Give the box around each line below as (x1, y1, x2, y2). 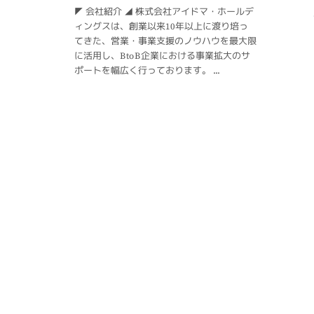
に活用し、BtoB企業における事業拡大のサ (74, 50, 250, 62)
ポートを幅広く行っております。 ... (74, 65, 219, 77)
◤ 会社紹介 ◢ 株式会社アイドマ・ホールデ (74, 6, 254, 18)
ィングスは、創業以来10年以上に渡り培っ (74, 21, 249, 33)
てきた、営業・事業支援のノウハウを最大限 (74, 36, 257, 48)
